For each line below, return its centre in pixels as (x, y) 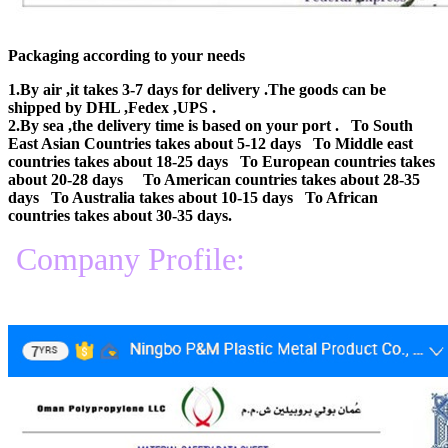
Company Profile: (126, 258)
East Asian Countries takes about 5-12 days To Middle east (210, 143)
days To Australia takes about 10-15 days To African (193, 197)
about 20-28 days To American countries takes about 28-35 (214, 179)
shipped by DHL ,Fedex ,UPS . (112, 107)
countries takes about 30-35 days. (120, 215)
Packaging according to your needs (126, 55)
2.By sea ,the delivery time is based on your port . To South (210, 125)
